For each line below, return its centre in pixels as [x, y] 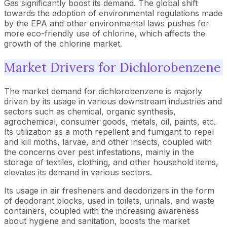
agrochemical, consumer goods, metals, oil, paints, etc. [110, 121]
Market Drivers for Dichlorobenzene [112, 67]
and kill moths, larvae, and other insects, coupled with [108, 142]
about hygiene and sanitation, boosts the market [97, 221]
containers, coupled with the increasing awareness [102, 211]
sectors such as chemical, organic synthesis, [90, 111]
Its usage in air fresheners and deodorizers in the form [109, 190]
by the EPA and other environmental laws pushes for [107, 23]
